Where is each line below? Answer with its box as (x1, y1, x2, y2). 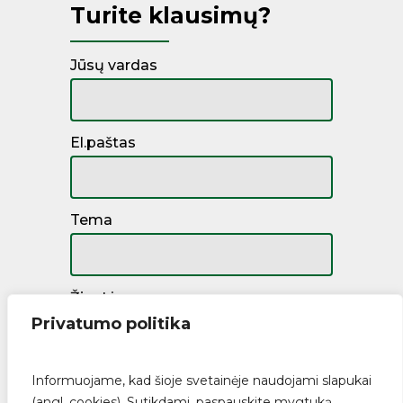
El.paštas (69, 134, 136, 152)
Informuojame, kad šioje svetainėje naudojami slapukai (31, 372, 372, 389)
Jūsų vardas (69, 57, 157, 75)
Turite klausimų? (69, 2, 271, 30)
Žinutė (69, 289, 117, 307)
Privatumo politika (31, 314, 191, 334)
